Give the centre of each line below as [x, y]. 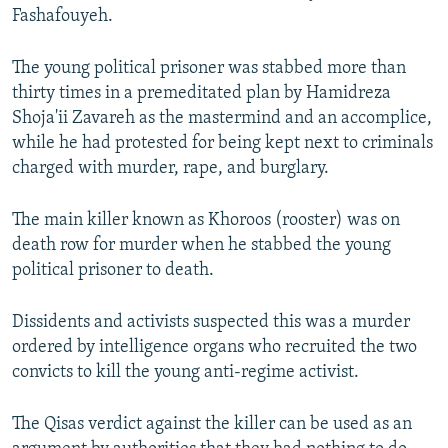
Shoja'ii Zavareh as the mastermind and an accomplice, [222, 119]
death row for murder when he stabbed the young [201, 246]
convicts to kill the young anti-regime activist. [185, 373]
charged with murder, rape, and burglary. [170, 169]
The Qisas [48, 425]
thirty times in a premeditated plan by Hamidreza [201, 94]
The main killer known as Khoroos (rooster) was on [206, 221]
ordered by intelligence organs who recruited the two [214, 348]
